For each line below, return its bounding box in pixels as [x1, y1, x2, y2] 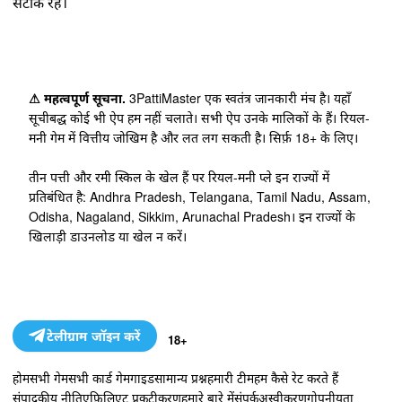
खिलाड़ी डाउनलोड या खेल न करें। [28, 226, 187, 245]
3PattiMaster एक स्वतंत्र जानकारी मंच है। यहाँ [125, 88, 351, 107]
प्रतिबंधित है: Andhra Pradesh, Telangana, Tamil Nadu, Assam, [28, 187, 371, 205]
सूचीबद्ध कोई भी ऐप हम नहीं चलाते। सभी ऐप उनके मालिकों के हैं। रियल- [28, 108, 370, 127]
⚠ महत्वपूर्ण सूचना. [28, 88, 126, 107]
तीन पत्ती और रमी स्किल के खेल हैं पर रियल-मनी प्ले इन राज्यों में [28, 167, 329, 186]
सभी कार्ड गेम [68, 368, 130, 387]
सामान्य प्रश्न [154, 368, 207, 387]
